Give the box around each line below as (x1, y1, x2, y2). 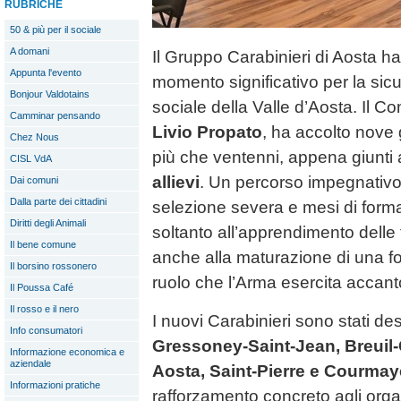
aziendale (10, 358, 51, 369)
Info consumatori (10, 325, 82, 336)
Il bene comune (10, 239, 76, 250)
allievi (152, 173, 200, 192)
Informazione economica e (10, 346, 124, 357)
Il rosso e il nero (10, 303, 79, 314)
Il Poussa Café (10, 282, 73, 293)
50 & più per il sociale (10, 24, 101, 35)
